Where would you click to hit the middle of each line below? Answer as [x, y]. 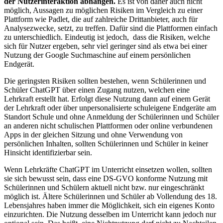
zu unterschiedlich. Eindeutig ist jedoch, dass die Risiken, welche [107, 37]
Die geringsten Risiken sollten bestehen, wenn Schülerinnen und [105, 81]
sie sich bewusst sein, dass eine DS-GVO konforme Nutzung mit [106, 179]
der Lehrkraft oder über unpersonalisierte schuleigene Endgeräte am [110, 108]
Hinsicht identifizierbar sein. [48, 153]
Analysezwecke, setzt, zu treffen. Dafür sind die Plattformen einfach [111, 28]
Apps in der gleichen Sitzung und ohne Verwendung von [93, 135]
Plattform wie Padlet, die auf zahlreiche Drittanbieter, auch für [101, 19]
